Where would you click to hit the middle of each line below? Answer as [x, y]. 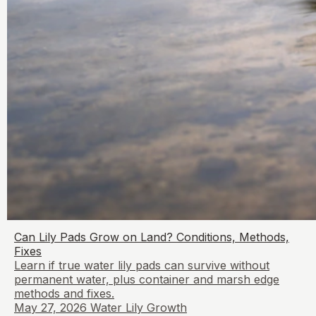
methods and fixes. [64, 293]
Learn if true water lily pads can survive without [142, 265]
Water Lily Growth [139, 307]
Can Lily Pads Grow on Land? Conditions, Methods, [152, 237]
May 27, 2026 [50, 307]
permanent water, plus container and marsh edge [147, 279]
